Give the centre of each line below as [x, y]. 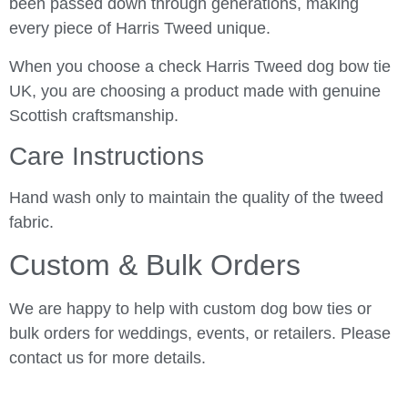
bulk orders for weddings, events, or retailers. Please [200, 334]
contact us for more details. [107, 358]
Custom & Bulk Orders [155, 265]
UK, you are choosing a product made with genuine [195, 91]
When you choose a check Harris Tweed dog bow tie [200, 66]
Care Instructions [107, 156]
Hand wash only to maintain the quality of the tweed [196, 197]
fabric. [31, 222]
